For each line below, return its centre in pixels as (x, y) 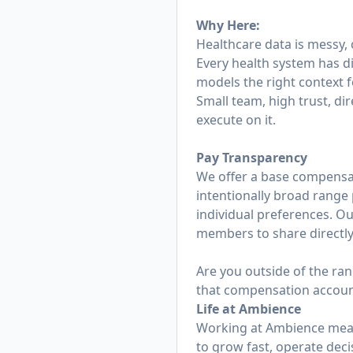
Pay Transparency (252, 158)
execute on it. (236, 120)
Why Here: (228, 25)
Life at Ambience (249, 309)
